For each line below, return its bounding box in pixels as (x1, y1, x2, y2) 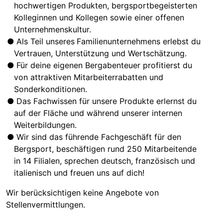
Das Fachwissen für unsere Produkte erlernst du (16, 96, 197, 106)
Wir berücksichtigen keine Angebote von (6, 187, 159, 198)
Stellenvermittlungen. (6, 199, 85, 210)
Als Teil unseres (16, 36, 75, 46)
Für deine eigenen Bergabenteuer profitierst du (16, 60, 193, 70)
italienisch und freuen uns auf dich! (14, 167, 144, 178)
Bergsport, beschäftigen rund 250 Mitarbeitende (14, 143, 197, 154)
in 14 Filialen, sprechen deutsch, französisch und (14, 155, 195, 166)
